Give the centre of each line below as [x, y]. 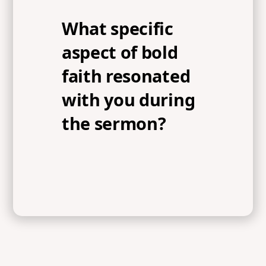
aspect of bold [120, 52]
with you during [129, 100]
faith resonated [126, 76]
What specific [118, 28]
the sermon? [114, 123]
